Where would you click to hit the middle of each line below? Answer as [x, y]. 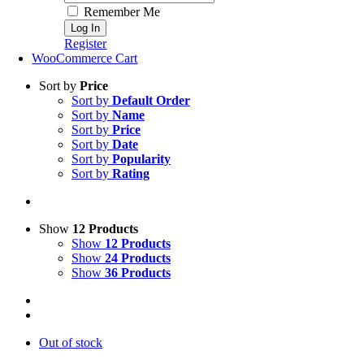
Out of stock [71, 342]
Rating [131, 173]
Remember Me [121, 12]
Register [86, 43]
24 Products [138, 258]
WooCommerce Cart [85, 58]
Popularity [141, 159]
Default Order [151, 100]
